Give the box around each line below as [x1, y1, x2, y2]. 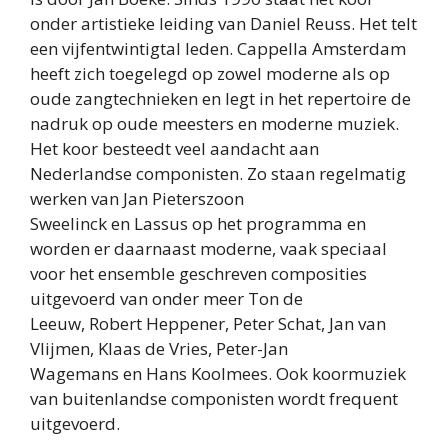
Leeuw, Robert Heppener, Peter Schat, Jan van [30, 312, 386, 336]
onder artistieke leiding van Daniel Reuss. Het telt [30, 12, 417, 36]
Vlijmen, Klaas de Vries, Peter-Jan [30, 337, 288, 361]
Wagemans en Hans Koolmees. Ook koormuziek [30, 362, 406, 386]
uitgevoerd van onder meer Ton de [30, 287, 303, 311]
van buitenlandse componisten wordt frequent [30, 387, 398, 411]
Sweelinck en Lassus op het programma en [30, 212, 366, 236]
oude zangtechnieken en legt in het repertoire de [30, 87, 411, 111]
